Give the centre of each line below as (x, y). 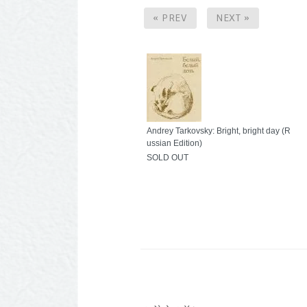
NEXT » (233, 18)
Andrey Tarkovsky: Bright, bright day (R (219, 131)
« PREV (170, 18)
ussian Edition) (175, 143)
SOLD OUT (168, 158)
